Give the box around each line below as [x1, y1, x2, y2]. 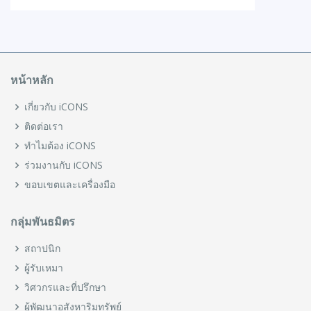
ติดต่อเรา [24, 119, 63, 133]
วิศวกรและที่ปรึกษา [24, 280, 106, 294]
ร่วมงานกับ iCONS [24, 158, 103, 171]
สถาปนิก [24, 242, 60, 255]
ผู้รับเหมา [24, 261, 63, 274]
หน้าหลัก [10, 74, 53, 86]
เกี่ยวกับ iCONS [24, 100, 88, 113]
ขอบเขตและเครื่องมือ [24, 178, 115, 191]
